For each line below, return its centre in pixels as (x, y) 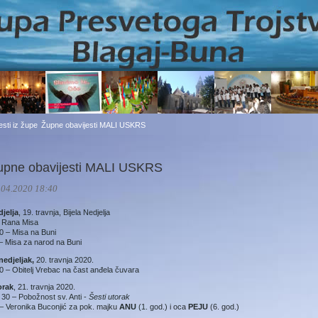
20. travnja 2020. (64, 259)
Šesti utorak (109, 297)
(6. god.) (224, 307)
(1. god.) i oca (162, 307)
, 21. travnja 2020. (44, 287)
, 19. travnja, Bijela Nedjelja (64, 212)
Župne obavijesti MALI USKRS (93, 125)
